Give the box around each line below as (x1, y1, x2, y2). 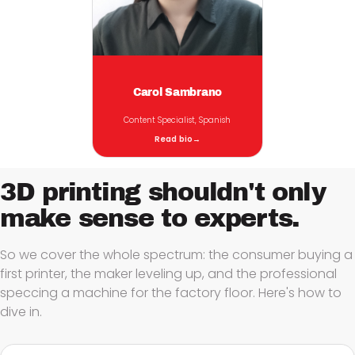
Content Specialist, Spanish (124, 115, 231, 126)
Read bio (154, 134, 193, 145)
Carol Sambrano (132, 86, 223, 98)
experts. (194, 204, 300, 233)
